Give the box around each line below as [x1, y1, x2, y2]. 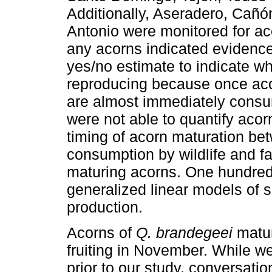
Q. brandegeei [136, 223, 233, 241]
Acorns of [67, 223, 136, 241]
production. [67, 198, 143, 216]
